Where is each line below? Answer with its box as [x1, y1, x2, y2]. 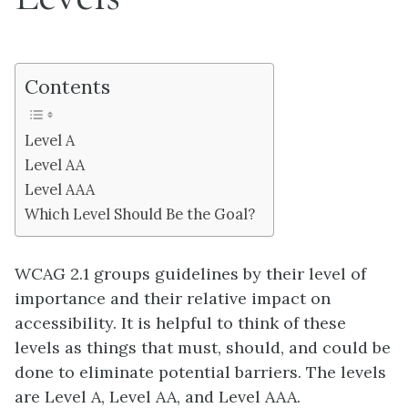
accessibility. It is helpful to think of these [15, 312, 346, 333]
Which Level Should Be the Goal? [25, 205, 255, 223]
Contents [25, 74, 110, 99]
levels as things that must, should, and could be [15, 337, 391, 358]
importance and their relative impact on [15, 288, 331, 309]
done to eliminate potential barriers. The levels [15, 362, 386, 382]
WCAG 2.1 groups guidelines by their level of [15, 263, 366, 284]
